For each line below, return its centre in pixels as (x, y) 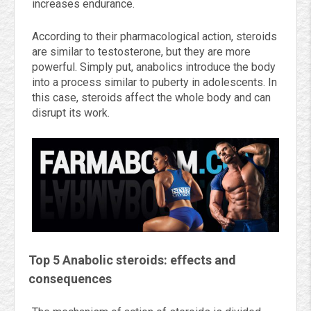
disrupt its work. (71, 113)
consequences (70, 279)
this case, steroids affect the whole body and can (151, 98)
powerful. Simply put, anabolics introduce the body (154, 67)
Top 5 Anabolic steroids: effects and (132, 260)
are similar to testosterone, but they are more (141, 52)
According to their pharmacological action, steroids (154, 36)
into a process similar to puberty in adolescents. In (154, 82)
